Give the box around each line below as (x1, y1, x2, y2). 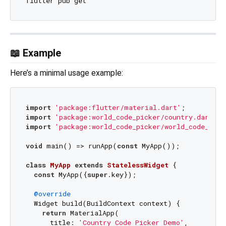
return (41, 208, 66, 217)
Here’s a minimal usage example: (10, 68, 123, 78)
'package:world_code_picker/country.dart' (54, 112, 217, 122)
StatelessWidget (106, 160, 168, 169)
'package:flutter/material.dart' (54, 102, 181, 112)
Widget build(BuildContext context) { (25, 198, 180, 208)
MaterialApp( (66, 208, 119, 217)
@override (33, 189, 71, 198)
